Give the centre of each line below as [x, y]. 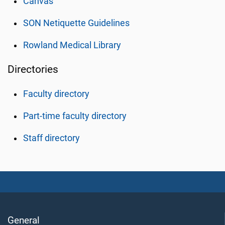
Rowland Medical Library [72, 45]
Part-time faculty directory [75, 116]
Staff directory [52, 138]
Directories [33, 69]
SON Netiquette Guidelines [77, 23]
